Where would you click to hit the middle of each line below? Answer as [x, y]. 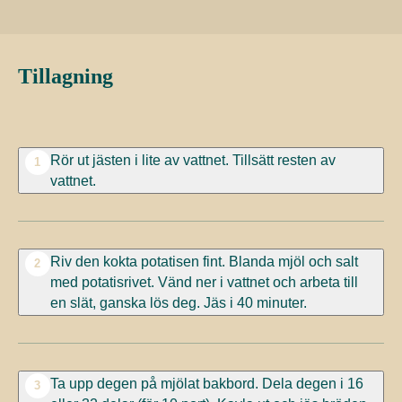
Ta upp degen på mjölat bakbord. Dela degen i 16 [206, 383]
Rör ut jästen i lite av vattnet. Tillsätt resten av [192, 159]
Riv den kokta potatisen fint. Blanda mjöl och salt [204, 261]
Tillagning [65, 76]
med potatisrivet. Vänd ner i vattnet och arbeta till [204, 281]
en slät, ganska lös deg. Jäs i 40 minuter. [178, 302]
